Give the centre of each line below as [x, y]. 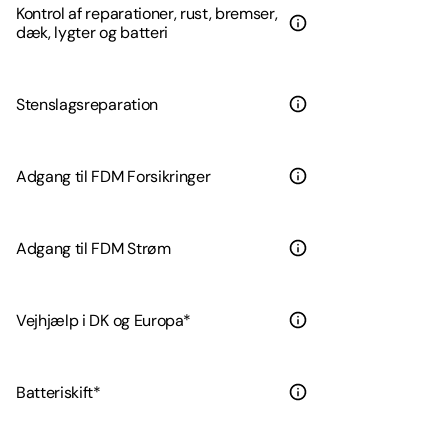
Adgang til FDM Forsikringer [113, 176]
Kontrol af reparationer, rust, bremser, [147, 14]
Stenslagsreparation [87, 104]
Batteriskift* [58, 392]
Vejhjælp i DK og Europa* [103, 320]
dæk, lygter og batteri [92, 33]
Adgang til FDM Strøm [93, 248]
